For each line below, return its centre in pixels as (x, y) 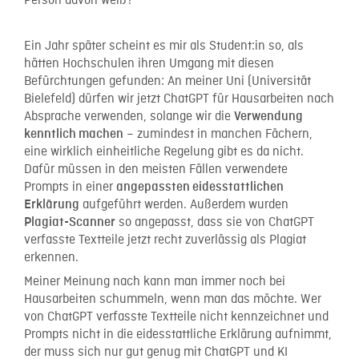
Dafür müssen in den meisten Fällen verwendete (156, 169)
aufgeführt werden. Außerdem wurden (184, 205)
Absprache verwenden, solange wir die (129, 117)
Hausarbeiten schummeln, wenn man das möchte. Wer (173, 300)
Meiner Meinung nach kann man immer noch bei (155, 282)
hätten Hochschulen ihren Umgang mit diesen (149, 64)
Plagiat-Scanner (70, 222)
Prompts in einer (70, 187)
